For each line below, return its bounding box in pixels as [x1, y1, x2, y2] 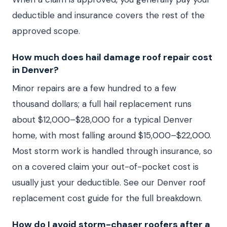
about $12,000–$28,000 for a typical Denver [12, 114, 193, 125]
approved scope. [12, 25, 80, 36]
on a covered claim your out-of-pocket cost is [12, 161, 199, 172]
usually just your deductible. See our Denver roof [12, 177, 206, 188]
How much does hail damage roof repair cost [12, 51, 212, 63]
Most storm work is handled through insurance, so [12, 145, 212, 157]
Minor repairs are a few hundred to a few [12, 83, 176, 94]
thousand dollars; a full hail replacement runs [12, 98, 192, 109]
